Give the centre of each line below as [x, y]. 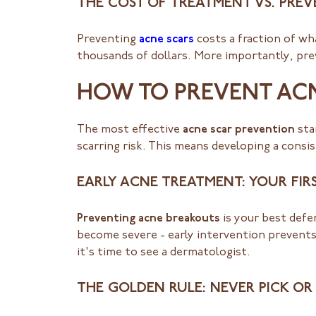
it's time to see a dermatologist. [163, 252]
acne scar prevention [238, 129]
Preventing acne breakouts [148, 218]
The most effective [129, 129]
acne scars [166, 39]
